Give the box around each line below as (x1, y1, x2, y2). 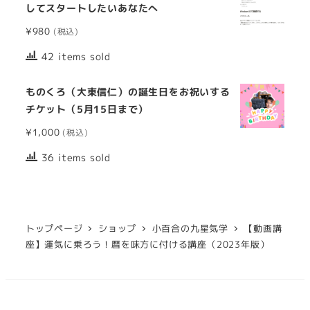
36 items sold (41, 151, 111, 165)
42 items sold (41, 50, 111, 64)
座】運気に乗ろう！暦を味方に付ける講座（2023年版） (25, 237, 270, 250)
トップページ (25, 221, 83, 235)
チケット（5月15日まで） (25, 102, 149, 116)
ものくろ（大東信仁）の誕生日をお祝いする (25, 84, 230, 99)
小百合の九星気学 (152, 221, 228, 235)
